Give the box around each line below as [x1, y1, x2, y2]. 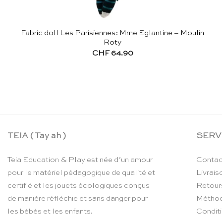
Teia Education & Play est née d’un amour [7, 156, 153, 164]
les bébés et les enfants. [7, 207, 93, 215]
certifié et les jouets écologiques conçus [7, 181, 150, 189]
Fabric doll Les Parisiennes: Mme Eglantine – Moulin [21, 29, 205, 37]
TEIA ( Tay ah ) [7, 131, 66, 140]
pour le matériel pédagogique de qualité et [7, 168, 155, 176]
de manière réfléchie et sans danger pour [7, 194, 148, 202]
